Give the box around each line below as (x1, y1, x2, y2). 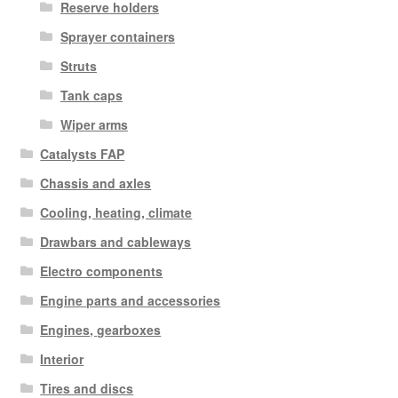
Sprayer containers (60, 27, 175, 45)
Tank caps (60, 85, 123, 104)
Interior (40, 349, 84, 368)
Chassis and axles (40, 173, 152, 192)
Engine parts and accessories (40, 291, 221, 309)
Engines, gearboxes (40, 320, 162, 338)
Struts (60, 56, 97, 75)
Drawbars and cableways (40, 232, 192, 251)
